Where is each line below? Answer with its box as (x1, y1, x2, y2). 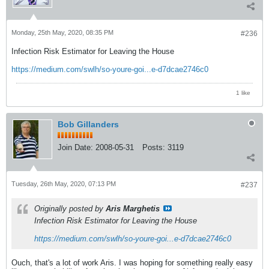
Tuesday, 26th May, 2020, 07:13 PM (11, 180, 116, 187)
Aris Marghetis (106, 204, 160, 213)
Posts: (142, 142, 165, 152)
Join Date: (58, 142, 93, 152)
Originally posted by (34, 204, 106, 213)
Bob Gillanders (58, 119, 119, 129)
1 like (236, 89, 250, 96)
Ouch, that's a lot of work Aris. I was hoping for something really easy (11, 258, 253, 267)
